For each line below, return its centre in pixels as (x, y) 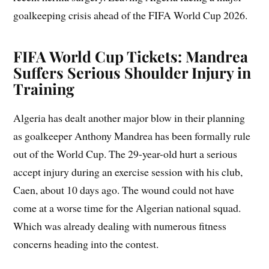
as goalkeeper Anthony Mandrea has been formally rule (132, 136)
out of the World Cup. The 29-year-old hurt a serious (125, 154)
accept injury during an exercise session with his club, (128, 172)
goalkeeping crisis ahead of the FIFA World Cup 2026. (131, 15)
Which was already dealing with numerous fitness (120, 226)
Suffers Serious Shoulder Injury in (132, 73)
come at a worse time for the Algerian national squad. (127, 208)
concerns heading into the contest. (86, 244)
